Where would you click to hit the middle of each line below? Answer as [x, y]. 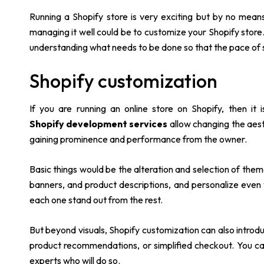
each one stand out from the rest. [96, 200]
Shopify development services [98, 124]
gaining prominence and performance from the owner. [138, 139]
